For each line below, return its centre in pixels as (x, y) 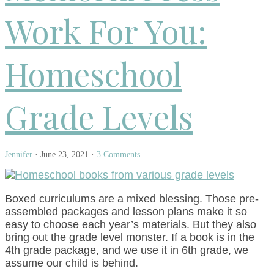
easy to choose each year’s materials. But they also (131, 224)
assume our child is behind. (72, 263)
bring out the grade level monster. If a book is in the (130, 237)
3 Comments (118, 154)
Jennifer (19, 154)
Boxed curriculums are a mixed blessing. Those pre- (132, 198)
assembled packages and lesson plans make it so (126, 211)
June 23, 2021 (65, 154)
